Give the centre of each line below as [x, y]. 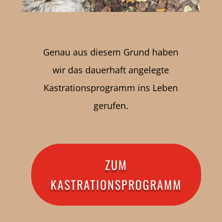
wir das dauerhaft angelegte [111, 70]
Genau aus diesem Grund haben [111, 52]
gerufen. [111, 106]
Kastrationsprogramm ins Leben [111, 88]
